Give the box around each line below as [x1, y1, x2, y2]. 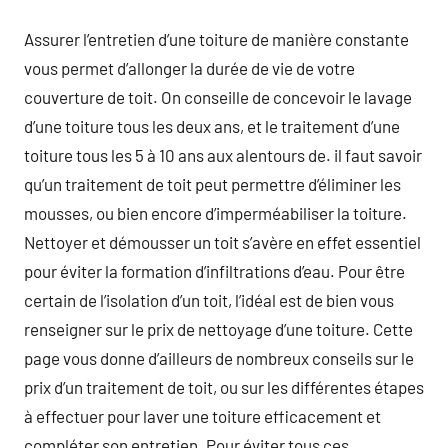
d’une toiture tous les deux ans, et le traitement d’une [24, 115, 400, 136]
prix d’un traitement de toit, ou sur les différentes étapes [24, 376, 424, 397]
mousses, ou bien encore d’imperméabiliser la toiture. [24, 202, 407, 223]
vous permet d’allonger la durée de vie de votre [24, 57, 355, 78]
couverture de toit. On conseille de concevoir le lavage [24, 86, 412, 107]
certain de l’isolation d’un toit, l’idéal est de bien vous [24, 289, 394, 310]
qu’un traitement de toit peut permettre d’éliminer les [24, 173, 401, 194]
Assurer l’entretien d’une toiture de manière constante [24, 28, 409, 49]
